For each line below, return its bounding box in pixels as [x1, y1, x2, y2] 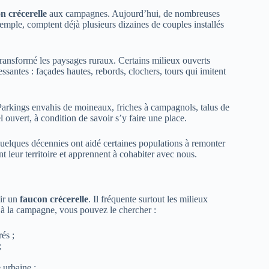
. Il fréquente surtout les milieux [88, 193, 208, 204]
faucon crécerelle [20, 193, 88, 204]
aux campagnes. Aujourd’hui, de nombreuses [47, 8, 220, 19]
